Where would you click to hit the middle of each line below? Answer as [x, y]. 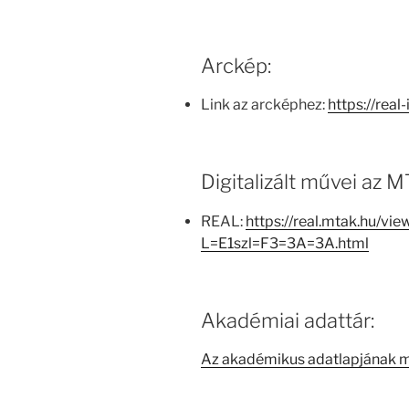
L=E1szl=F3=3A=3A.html [285, 243]
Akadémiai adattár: [288, 320]
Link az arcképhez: [264, 105]
